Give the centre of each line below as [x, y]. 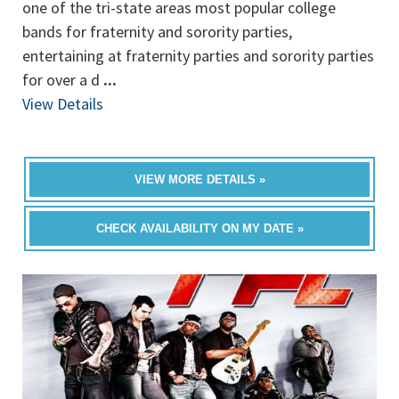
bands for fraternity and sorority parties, [157, 32]
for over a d [63, 80]
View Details [63, 104]
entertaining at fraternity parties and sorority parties [198, 56]
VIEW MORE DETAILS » [199, 179]
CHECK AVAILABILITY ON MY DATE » [199, 228]
